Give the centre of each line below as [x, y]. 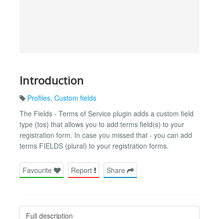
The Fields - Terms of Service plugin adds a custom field [107, 114]
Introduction [52, 80]
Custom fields [75, 98]
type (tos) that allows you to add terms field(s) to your [102, 124]
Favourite [38, 170]
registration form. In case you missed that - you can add [106, 135]
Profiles [39, 98]
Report [82, 170]
